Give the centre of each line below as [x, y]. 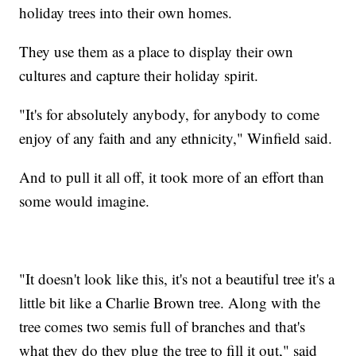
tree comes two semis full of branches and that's [163, 326]
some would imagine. [85, 200]
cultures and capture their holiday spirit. [139, 75]
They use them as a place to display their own [157, 51]
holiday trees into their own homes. [126, 12]
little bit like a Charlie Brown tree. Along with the [170, 302]
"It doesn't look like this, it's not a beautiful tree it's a [177, 278]
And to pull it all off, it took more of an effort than [172, 176]
